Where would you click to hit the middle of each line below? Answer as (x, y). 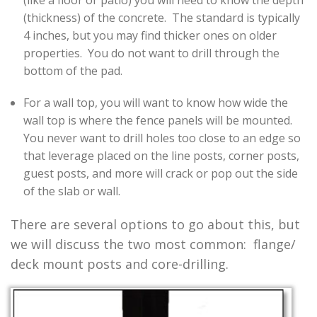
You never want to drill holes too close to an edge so (162, 138)
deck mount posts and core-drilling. (120, 264)
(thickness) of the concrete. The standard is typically (161, 18)
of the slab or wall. (71, 191)
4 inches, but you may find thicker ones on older (150, 36)
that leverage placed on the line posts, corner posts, (161, 156)
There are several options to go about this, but (155, 225)
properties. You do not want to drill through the (151, 53)
